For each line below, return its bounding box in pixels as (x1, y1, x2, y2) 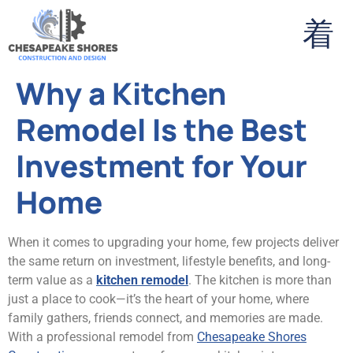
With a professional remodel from (8, 329, 197, 344)
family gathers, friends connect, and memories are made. (8, 310, 323, 325)
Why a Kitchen (16, 72, 226, 114)
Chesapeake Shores (197, 329, 307, 344)
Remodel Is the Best (16, 109, 307, 150)
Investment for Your (16, 145, 307, 187)
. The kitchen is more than (188, 273, 332, 288)
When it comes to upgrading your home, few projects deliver (8, 235, 339, 250)
